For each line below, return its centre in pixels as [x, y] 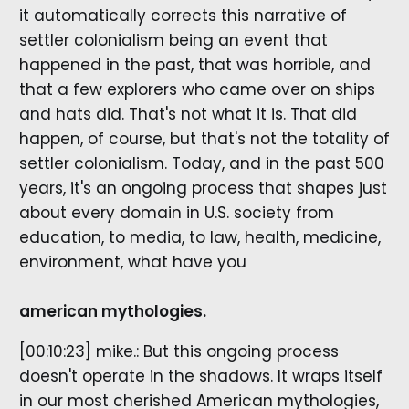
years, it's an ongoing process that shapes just [203, 189]
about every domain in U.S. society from [176, 213]
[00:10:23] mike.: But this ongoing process [178, 352]
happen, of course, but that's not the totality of [204, 139]
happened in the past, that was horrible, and [194, 65]
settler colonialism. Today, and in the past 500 [201, 164]
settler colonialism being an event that [173, 41]
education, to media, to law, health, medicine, [199, 238]
